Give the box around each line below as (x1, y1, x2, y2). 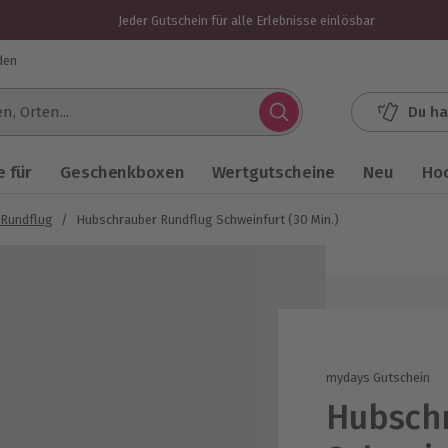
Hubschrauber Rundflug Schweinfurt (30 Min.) (76, 212, 339, 227)
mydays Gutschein (326, 369, 431, 385)
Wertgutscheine (212, 162, 336, 183)
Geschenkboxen (60, 162, 185, 183)
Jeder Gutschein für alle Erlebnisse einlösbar (117, 12, 375, 28)
